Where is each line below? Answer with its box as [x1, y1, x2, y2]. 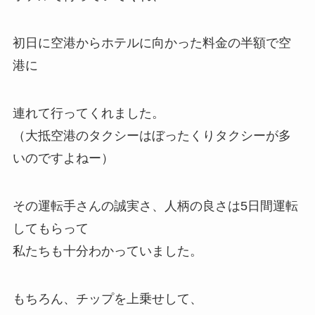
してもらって [12, 221, 89, 236]
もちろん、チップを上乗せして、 [12, 291, 202, 306]
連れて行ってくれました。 [12, 106, 165, 121]
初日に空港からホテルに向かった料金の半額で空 [12, 36, 291, 51]
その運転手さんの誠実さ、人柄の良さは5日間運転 [12, 199, 298, 213]
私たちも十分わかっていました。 [12, 244, 202, 258]
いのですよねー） [12, 151, 114, 166]
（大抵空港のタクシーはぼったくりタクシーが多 [12, 129, 291, 143]
